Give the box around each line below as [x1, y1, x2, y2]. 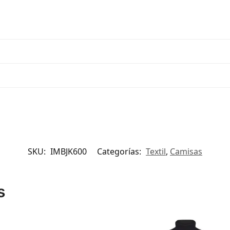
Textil [146, 145, 166, 157]
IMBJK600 [50, 145, 87, 157]
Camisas [170, 145, 202, 157]
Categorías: [97, 145, 143, 157]
